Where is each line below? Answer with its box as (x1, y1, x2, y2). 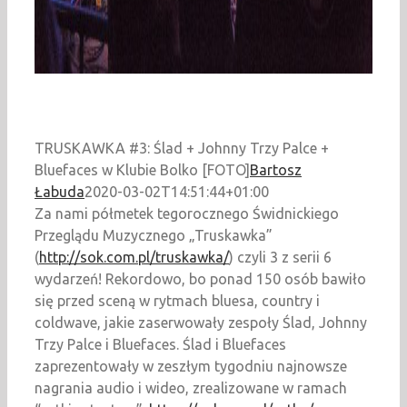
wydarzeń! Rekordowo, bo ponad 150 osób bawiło (35, 271, 366, 288)
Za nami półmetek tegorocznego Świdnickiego (35, 205, 339, 223)
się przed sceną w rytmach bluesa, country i (35, 293, 320, 310)
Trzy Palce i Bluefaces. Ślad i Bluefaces (35, 336, 286, 353)
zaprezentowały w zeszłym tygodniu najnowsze (35, 358, 347, 375)
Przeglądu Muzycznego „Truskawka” (35, 227, 273, 244)
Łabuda (35, 184, 84, 201)
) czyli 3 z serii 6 (229, 249, 332, 266)
